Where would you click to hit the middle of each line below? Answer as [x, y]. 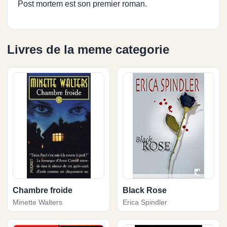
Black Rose [145, 190]
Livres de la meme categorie [88, 49]
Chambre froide [43, 190]
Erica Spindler [145, 202]
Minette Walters [37, 202]
